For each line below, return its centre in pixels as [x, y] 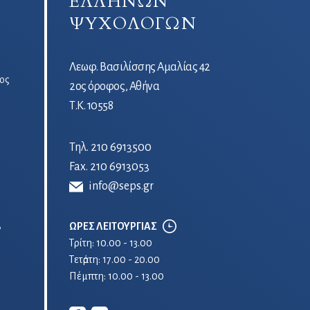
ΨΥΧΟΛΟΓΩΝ [133, 24]
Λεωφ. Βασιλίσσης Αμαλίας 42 [140, 67]
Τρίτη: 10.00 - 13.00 [111, 243]
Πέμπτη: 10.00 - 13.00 [117, 276]
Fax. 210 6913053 [109, 167]
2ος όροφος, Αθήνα [115, 86]
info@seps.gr [121, 186]
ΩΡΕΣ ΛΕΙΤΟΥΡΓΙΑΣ [113, 226]
